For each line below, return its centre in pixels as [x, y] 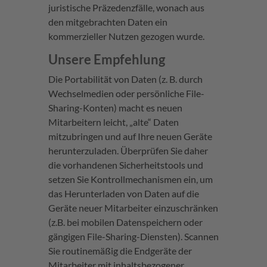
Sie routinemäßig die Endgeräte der [120, 251]
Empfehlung [129, 60]
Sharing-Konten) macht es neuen [115, 108]
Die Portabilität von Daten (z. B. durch [125, 79]
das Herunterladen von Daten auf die [123, 194]
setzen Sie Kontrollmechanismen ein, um [130, 179]
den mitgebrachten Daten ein [108, 22]
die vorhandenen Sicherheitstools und [125, 165]
